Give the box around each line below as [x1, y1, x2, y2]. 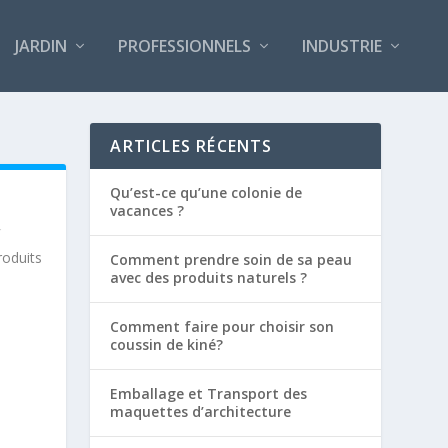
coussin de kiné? [110, 334, 224, 354]
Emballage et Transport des [110, 383, 308, 403]
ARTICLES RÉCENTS [110, 134, 273, 157]
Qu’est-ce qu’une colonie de [110, 182, 303, 202]
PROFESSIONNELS [118, 34, 251, 57]
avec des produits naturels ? [110, 267, 308, 287]
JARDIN [15, 34, 67, 57]
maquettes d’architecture [110, 401, 292, 421]
